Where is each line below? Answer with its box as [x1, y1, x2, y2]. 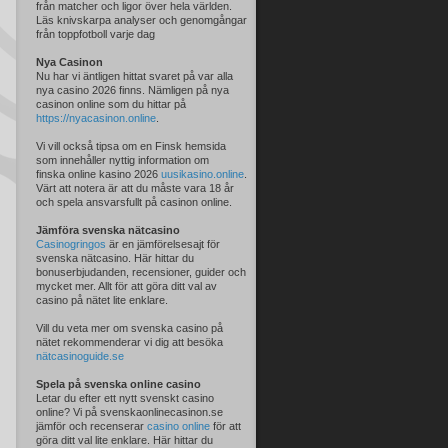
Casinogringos [36, 238, 106, 250]
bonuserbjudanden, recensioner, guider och [36, 266, 246, 278]
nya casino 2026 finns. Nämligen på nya [36, 84, 229, 96]
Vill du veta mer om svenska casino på [36, 322, 223, 334]
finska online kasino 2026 [36, 168, 161, 180]
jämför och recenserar [36, 420, 147, 432]
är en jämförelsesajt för [106, 238, 220, 250]
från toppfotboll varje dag [36, 28, 155, 40]
